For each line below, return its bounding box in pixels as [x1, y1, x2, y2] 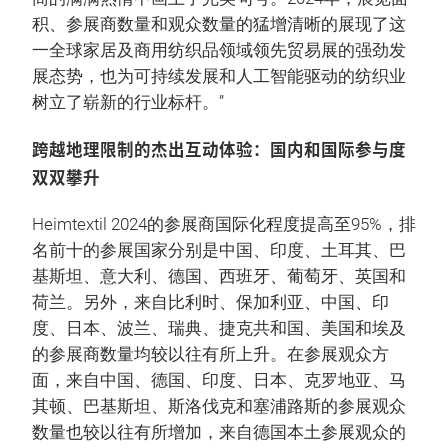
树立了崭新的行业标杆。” [32, 93, 224, 112]
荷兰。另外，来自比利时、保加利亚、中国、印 [32, 293, 389, 312]
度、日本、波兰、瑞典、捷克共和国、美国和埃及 [32, 319, 406, 338]
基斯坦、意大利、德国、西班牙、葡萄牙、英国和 [32, 267, 406, 286]
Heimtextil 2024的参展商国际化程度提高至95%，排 [32, 215, 416, 234]
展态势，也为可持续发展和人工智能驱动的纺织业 [32, 67, 406, 86]
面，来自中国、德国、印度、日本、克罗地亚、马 [32, 371, 406, 390]
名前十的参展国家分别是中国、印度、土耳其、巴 [32, 241, 406, 260]
